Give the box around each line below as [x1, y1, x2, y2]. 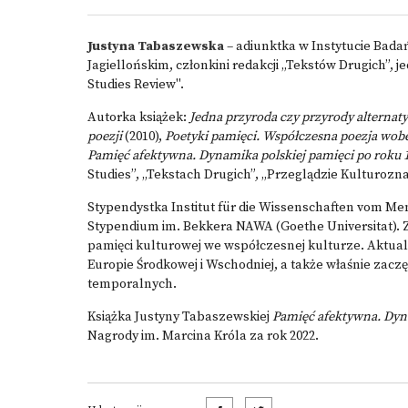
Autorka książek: [87, 109, 189, 126]
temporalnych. [87, 276, 177, 292]
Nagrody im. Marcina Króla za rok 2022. [87, 328, 319, 344]
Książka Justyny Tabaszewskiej [87, 309, 272, 325]
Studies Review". [87, 76, 184, 93]
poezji [87, 128, 122, 145]
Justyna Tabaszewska [87, 38, 224, 55]
